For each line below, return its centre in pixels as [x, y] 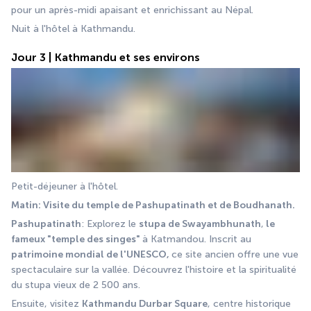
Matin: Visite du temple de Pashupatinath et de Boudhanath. [153, 205]
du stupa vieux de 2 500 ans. [76, 285]
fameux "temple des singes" [77, 239]
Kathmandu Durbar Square [145, 303]
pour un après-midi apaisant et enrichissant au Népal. [132, 10]
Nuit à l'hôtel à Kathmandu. [73, 28]
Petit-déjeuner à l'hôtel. [65, 186]
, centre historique [249, 303]
